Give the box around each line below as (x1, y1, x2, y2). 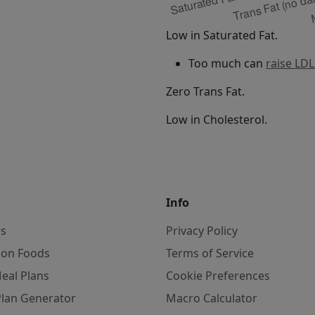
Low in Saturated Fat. (166, 27, 278, 43)
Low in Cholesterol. (166, 112, 267, 127)
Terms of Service (166, 245, 254, 261)
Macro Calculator (166, 290, 257, 306)
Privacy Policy (166, 223, 238, 238)
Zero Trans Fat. (166, 84, 245, 99)
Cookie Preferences (166, 268, 270, 283)
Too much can (188, 56, 266, 71)
